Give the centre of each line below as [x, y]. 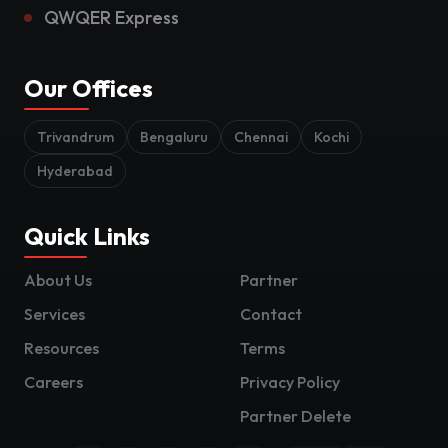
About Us [58, 280]
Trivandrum [75, 137]
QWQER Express [111, 17]
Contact [271, 314]
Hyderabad [75, 171]
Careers [53, 382]
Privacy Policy [290, 382]
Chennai [261, 137]
